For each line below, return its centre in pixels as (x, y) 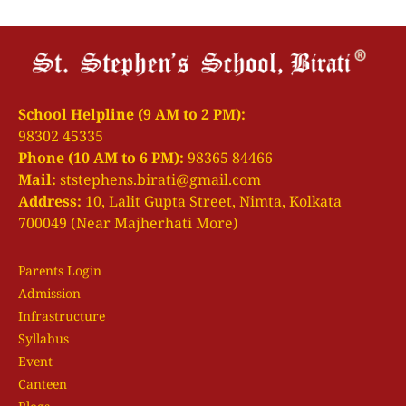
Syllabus (43, 338)
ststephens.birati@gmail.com (159, 179)
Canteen (43, 383)
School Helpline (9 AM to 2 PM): (132, 114)
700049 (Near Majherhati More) (128, 222)
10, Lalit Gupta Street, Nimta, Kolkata (212, 201)
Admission (49, 293)
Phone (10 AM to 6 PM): (101, 157)
